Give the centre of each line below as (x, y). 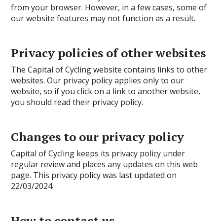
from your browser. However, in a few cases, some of (109, 7)
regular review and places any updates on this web (105, 164)
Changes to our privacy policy (98, 137)
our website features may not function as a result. (103, 18)
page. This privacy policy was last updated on (94, 175)
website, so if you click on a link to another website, (106, 91)
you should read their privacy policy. (77, 102)
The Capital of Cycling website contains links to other (109, 70)
